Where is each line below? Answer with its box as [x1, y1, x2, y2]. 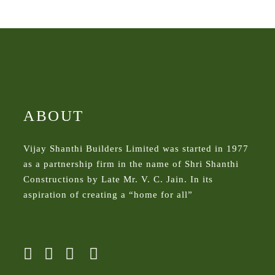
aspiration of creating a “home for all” [23, 189, 193, 199]
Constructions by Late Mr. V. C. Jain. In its [23, 174, 213, 184]
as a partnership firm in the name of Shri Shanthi [23, 158, 239, 169]
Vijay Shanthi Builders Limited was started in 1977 [23, 143, 249, 153]
